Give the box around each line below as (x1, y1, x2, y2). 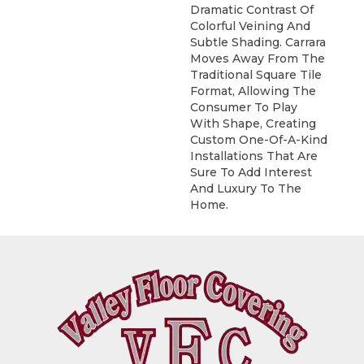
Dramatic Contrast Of (190, 2, 314, 17)
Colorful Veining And (190, 18, 310, 33)
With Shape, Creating (190, 115, 316, 131)
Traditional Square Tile (190, 67, 322, 82)
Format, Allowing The (190, 83, 316, 98)
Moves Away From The (190, 50, 325, 66)
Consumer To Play (190, 99, 297, 115)
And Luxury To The (190, 180, 301, 196)
